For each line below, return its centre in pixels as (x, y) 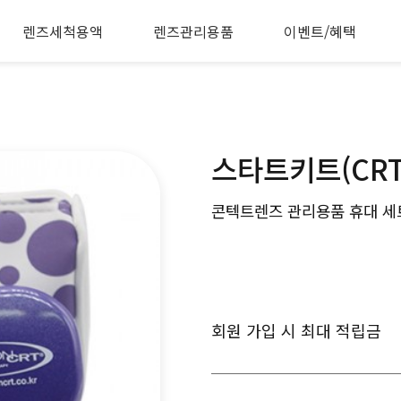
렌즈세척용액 (62, 31)
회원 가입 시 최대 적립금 (296, 331)
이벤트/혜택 (320, 31)
